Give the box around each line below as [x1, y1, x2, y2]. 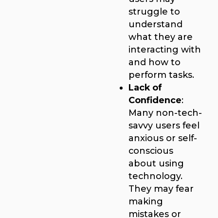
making [128, 196, 163, 207]
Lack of [128, 82, 162, 93]
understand [128, 19, 182, 30]
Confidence [128, 95, 182, 106]
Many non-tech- [128, 108, 202, 118]
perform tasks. [128, 70, 194, 80]
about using [128, 158, 184, 169]
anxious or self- [128, 133, 197, 144]
